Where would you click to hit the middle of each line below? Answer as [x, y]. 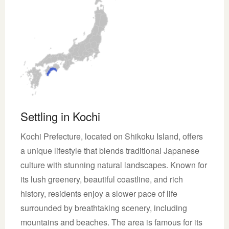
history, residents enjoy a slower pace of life [99, 193]
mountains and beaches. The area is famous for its [111, 222]
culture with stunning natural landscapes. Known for [114, 165]
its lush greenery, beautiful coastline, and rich [102, 179]
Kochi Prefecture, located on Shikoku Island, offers [112, 136]
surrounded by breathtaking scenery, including [104, 208]
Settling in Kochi [60, 116]
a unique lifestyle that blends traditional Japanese [110, 150]
